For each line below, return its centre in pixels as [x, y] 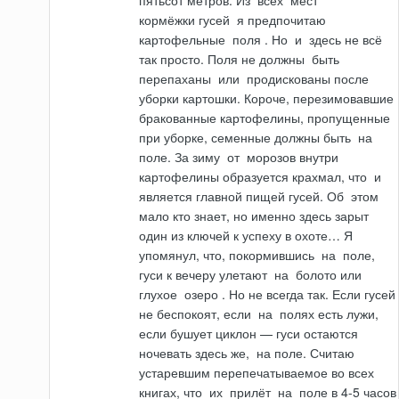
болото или [327, 275]
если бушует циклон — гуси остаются [249, 334]
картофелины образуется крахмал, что [255, 177]
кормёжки [167, 20]
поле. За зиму [182, 157]
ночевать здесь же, [196, 353]
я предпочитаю [280, 20]
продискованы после [306, 79]
